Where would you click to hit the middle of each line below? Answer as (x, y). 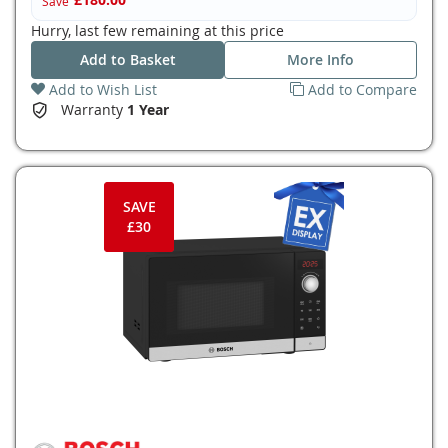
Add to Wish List (103, 89)
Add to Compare (362, 89)
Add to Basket (127, 59)
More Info (320, 59)
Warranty (94, 109)
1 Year (148, 109)
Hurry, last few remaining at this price (157, 30)
